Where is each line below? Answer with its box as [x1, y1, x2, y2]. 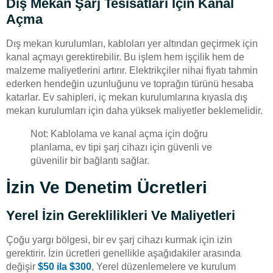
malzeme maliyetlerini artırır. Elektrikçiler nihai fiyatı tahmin [6, 65, 258, 76]
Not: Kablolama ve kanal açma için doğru [30, 128, 208, 139]
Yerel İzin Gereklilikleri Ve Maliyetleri [6, 207, 235, 223]
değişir [6, 261, 38, 272]
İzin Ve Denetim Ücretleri [6, 177, 207, 197]
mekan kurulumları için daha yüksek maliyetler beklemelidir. [6, 105, 263, 116]
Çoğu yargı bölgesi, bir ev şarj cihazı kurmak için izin [6, 234, 232, 245]
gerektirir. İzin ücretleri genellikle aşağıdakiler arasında [6, 247, 241, 258]
